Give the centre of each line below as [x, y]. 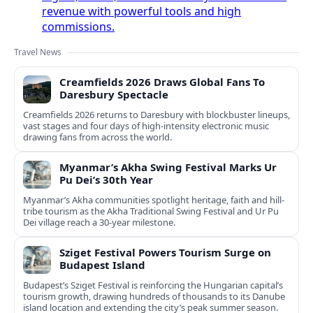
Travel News [38, 52]
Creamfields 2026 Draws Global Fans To [162, 82]
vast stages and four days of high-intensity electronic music [146, 126]
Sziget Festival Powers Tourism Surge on [165, 253]
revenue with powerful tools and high [141, 12]
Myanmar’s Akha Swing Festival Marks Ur [168, 167]
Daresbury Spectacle [114, 95]
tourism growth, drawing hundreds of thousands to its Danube [154, 297]
